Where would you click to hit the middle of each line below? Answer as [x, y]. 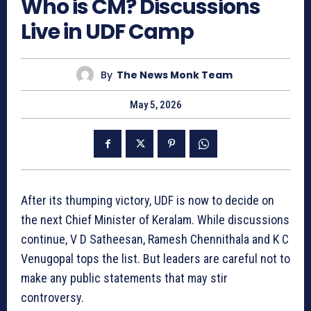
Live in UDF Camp [107, 32]
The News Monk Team [175, 75]
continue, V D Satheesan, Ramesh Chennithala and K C [155, 239]
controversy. [52, 298]
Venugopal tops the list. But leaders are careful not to [155, 259]
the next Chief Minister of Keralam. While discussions [155, 220]
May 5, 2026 [155, 105]
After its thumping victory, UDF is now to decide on [148, 201]
